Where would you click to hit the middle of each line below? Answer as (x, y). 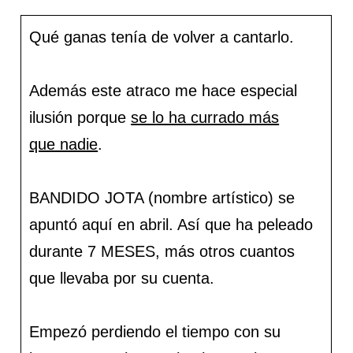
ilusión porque (80, 118)
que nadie (64, 145)
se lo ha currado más (205, 118)
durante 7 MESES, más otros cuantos (162, 252)
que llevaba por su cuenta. (122, 279)
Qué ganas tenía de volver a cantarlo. (162, 37)
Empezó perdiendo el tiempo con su (155, 332)
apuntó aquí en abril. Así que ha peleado (171, 225)
